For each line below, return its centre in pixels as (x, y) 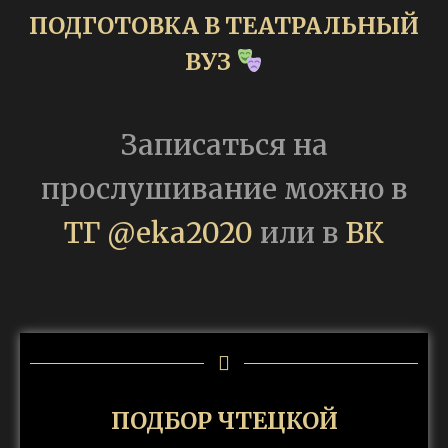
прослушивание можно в (224, 189)
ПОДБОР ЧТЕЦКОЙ (224, 420)
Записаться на (224, 145)
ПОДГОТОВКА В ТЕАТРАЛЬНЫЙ (224, 25)
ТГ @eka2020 (158, 233)
